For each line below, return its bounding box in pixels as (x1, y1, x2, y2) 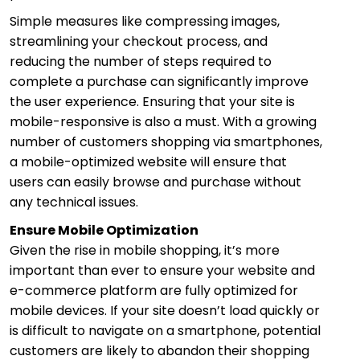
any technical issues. (10, 192, 138, 211)
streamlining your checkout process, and (10, 31, 268, 51)
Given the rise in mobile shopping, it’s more (10, 240, 280, 260)
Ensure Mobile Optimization (10, 220, 198, 239)
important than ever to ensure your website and (10, 260, 315, 280)
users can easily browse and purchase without (10, 172, 301, 191)
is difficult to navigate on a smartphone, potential (10, 321, 321, 340)
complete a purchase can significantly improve (10, 72, 309, 91)
